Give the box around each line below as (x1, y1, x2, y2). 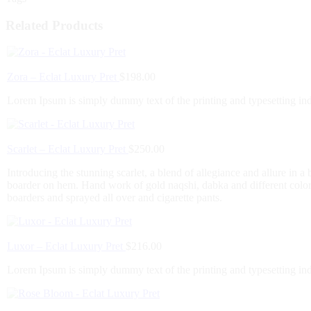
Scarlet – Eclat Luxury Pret (7, 143, 128, 155)
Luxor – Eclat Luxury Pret (7, 240, 126, 253)
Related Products (6, 17, 103, 33)
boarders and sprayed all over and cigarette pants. (7, 192, 222, 204)
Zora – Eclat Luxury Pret (7, 71, 119, 83)
